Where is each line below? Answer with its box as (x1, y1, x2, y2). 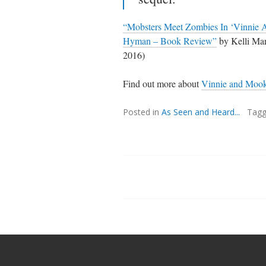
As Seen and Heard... (161, 106, 240, 118)
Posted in (123, 106, 161, 118)
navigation (122, 199, 216, 224)
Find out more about (123, 77, 201, 90)
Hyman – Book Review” (123, 34, 217, 47)
